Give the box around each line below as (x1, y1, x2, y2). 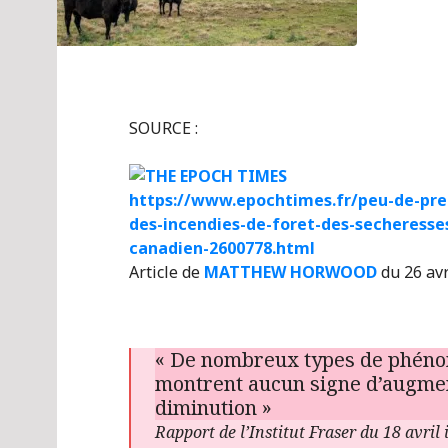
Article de (129, 261, 204, 283)
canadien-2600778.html (129, 237, 315, 259)
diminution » (155, 394, 272, 421)
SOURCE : (129, 117, 198, 139)
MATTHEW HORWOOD (204, 261, 377, 283)
